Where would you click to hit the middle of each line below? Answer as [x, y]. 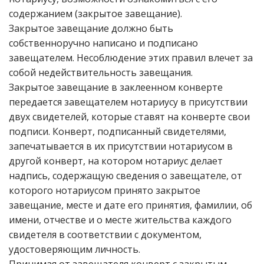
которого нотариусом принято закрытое [105, 190]
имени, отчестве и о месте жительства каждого [120, 220]
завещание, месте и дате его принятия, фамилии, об [131, 205]
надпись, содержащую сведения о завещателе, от [126, 176]
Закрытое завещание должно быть [91, 28]
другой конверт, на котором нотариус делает [116, 161]
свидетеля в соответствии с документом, [105, 235]
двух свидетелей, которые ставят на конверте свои [129, 117]
